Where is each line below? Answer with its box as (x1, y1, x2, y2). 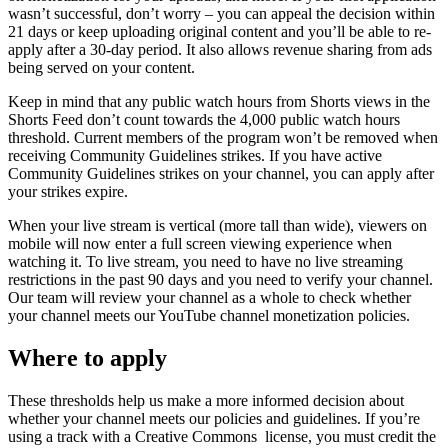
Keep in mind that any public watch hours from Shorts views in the (8, 93, 430, 111)
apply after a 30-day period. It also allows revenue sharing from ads (8, 41, 432, 59)
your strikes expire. (8, 183, 128, 201)
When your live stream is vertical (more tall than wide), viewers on (8, 217, 427, 235)
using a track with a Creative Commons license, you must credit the (8, 428, 436, 446)
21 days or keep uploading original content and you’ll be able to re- (8, 23, 431, 41)
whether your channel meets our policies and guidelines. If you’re (8, 410, 420, 428)
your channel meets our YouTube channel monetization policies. (8, 307, 410, 325)
